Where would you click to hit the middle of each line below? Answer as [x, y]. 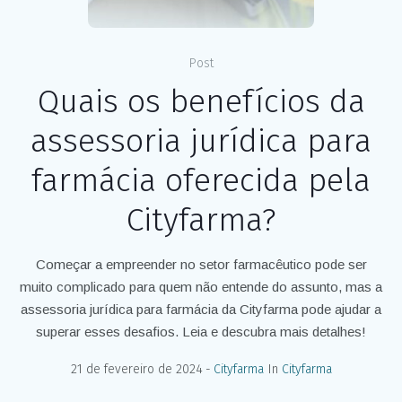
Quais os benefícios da [201, 101]
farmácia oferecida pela [201, 180]
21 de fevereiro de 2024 [136, 369]
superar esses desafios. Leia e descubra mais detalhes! [201, 331]
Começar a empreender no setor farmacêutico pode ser [201, 264]
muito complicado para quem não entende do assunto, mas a [201, 286]
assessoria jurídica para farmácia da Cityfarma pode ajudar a [201, 309]
